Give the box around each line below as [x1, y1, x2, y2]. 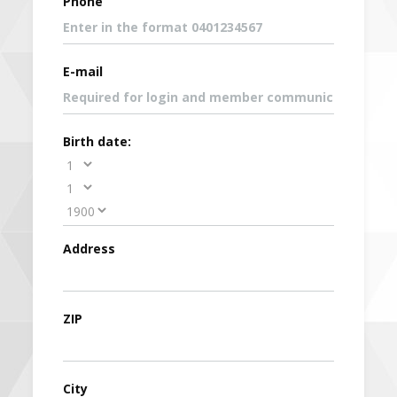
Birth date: [63, 132, 132, 150]
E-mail [63, 62, 104, 80]
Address [63, 239, 116, 257]
